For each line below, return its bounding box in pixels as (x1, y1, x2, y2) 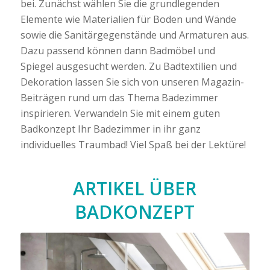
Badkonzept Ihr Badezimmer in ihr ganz (20, 122, 201, 136)
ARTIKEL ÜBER (73, 175, 197, 201)
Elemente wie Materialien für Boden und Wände (20, 12, 236, 26)
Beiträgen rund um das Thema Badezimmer (20, 90, 218, 104)
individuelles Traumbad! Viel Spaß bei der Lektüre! (20, 137, 246, 151)
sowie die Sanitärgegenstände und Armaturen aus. (20, 28, 249, 42)
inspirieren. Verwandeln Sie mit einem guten (20, 106, 220, 120)
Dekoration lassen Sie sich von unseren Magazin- (20, 75, 244, 89)
